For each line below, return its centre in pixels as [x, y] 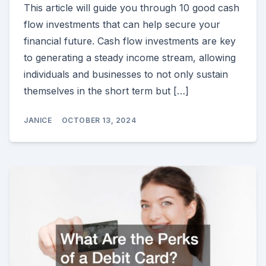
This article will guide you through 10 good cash [132, 8]
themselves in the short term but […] [106, 91]
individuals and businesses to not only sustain [126, 75]
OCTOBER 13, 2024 [99, 121]
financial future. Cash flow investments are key [130, 41]
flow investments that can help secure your [122, 25]
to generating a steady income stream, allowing [130, 58]
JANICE [38, 121]
